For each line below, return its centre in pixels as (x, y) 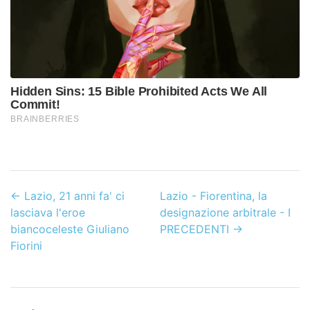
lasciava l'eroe (48, 212)
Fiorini (26, 245)
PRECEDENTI (194, 229)
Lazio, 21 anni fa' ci (74, 195)
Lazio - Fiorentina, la (213, 195)
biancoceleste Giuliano (70, 229)
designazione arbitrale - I (225, 212)
